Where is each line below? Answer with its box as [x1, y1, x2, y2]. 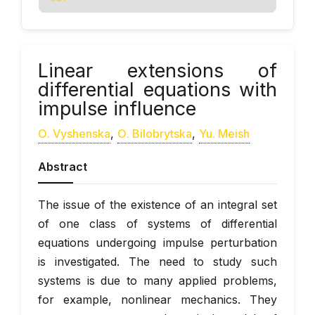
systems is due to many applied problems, [38, 274, 277, 288]
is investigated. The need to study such [38, 255, 277, 269]
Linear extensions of [38, 59, 277, 82]
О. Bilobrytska [117, 127, 192, 141]
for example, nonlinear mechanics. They [38, 292, 277, 307]
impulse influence [38, 97, 196, 120]
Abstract [38, 160, 87, 174]
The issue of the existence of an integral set [38, 198, 277, 212]
